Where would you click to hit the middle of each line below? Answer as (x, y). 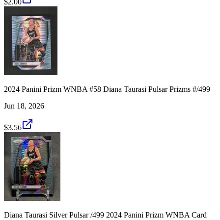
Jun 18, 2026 (24, 106)
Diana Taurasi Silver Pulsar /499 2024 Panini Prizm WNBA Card (105, 215)
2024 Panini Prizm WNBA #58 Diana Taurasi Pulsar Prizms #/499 (107, 89)
